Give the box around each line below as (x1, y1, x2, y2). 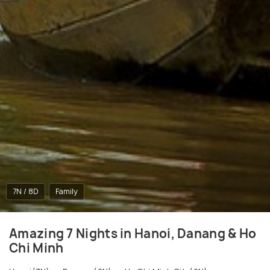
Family (55, 186, 78, 197)
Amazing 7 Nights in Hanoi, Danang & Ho (9, 225, 257, 242)
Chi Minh (9, 240, 64, 257)
